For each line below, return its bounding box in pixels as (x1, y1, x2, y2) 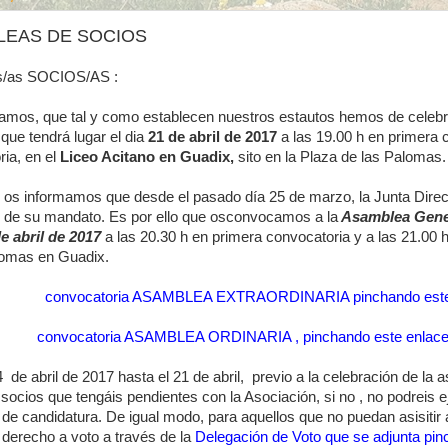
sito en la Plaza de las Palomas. (234, 149, 446, 165)
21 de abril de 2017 (144, 129, 281, 145)
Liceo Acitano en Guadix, (60, 149, 234, 165)
